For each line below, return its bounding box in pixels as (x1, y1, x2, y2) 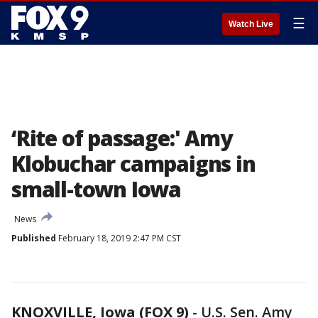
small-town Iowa (11, 175, 182, 204)
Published (11, 232, 56, 244)
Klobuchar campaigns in (11, 149, 256, 178)
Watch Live (229, 19, 273, 29)
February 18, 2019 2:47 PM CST (56, 232, 181, 244)
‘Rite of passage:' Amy (11, 124, 232, 153)
